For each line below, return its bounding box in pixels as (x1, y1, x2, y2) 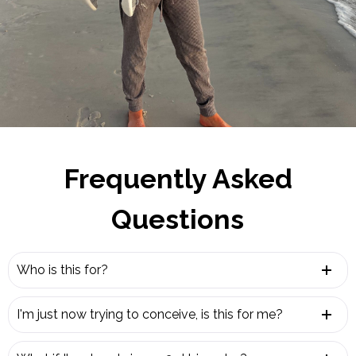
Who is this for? (17, 261, 108, 277)
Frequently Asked (63, 162, 292, 195)
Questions (111, 203, 245, 235)
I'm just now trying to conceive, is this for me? (17, 306, 283, 322)
